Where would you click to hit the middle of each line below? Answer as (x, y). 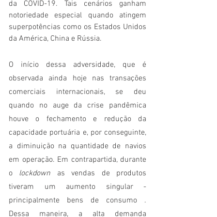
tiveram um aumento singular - (77, 187)
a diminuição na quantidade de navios (77, 147)
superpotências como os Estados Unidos (77, 27)
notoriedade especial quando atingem (77, 16)
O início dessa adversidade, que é (77, 65)
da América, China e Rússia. (56, 39)
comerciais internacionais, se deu (77, 92)
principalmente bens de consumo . (77, 201)
